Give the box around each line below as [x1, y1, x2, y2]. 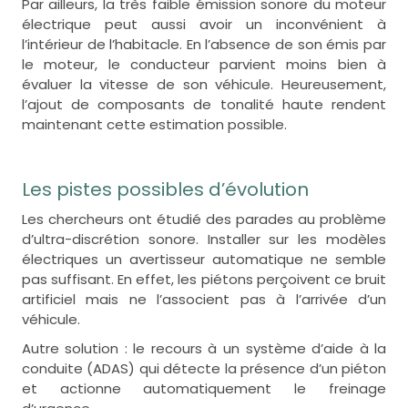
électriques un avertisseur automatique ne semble [21, 249, 387, 269]
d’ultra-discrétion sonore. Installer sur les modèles [21, 229, 387, 249]
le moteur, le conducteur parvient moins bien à [21, 54, 387, 74]
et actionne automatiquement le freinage [21, 378, 387, 398]
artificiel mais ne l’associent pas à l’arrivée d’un [21, 289, 387, 309]
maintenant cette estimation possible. [21, 114, 291, 134]
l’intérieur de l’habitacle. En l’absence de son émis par [21, 34, 387, 54]
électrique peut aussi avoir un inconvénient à [21, 14, 387, 34]
